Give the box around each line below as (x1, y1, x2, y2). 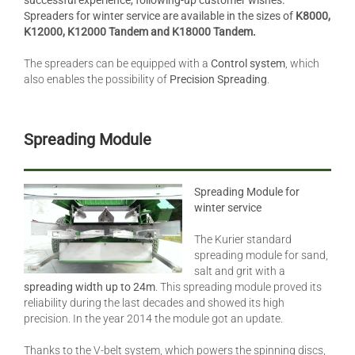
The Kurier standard (194, 233, 292, 246)
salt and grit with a (194, 265, 285, 278)
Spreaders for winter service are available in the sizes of (24, 10, 296, 23)
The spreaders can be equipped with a (24, 57, 211, 71)
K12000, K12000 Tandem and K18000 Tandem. (24, 25, 256, 39)
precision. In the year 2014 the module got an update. (24, 312, 283, 326)
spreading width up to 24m (24, 281, 155, 294)
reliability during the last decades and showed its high (24, 296, 284, 310)
